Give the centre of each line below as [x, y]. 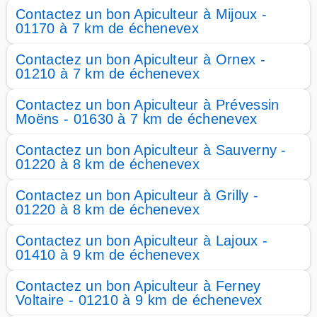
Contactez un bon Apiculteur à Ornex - [140, 59]
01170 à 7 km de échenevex [108, 28]
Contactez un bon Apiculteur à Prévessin [148, 105]
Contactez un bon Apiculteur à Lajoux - [142, 241]
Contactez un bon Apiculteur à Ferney [138, 286]
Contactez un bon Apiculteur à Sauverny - [151, 150]
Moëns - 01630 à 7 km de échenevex [137, 119]
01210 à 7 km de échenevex [108, 74]
